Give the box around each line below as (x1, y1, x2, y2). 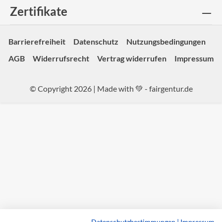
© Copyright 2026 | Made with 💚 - (29, 83, 149, 93)
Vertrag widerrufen (97, 53, 166, 63)
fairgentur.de (149, 83, 193, 93)
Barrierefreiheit (8, 36, 65, 46)
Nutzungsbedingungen (126, 36, 206, 46)
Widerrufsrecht (33, 53, 89, 63)
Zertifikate (10, 3, 67, 18)
